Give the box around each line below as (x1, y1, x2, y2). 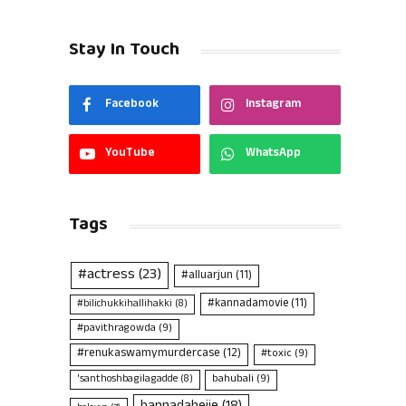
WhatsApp (246, 144, 301, 165)
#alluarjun (180, 266, 233, 286)
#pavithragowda (77, 320, 157, 339)
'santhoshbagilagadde (77, 372, 179, 389)
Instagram (246, 95, 301, 116)
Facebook (105, 95, 159, 116)
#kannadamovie (207, 295, 288, 314)
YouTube (105, 144, 155, 165)
